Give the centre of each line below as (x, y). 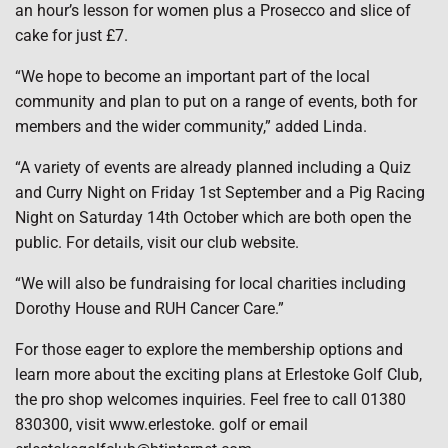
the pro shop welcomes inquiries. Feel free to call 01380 (210, 399)
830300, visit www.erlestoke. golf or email (161, 424)
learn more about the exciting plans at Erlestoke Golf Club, (218, 374)
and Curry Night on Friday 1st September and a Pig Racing (220, 192)
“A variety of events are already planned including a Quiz (213, 167)
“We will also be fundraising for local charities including (210, 283)
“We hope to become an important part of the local (192, 76)
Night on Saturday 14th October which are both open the (213, 217)
